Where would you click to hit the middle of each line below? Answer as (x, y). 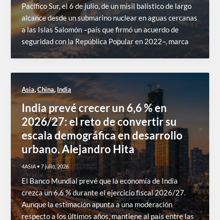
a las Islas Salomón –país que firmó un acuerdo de (100, 30)
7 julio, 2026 (55, 166)
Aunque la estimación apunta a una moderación (97, 204)
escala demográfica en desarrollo (102, 135)
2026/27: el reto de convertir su (99, 121)
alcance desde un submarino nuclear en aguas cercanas (110, 18)
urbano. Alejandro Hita (78, 149)
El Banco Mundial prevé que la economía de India (100, 181)
